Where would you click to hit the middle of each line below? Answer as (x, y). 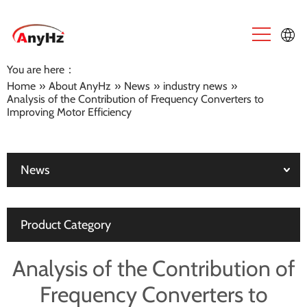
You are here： (41, 69)
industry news (195, 86)
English (265, 72)
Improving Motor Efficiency (69, 112)
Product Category (66, 224)
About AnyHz (80, 86)
